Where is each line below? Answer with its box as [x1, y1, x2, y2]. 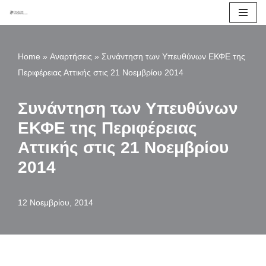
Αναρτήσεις [50, 52, 92, 61]
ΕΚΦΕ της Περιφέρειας [18, 119, 197, 137]
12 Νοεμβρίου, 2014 [18, 198, 93, 207]
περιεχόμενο [9, 60, 61, 70]
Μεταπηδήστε [9, 28, 66, 38]
